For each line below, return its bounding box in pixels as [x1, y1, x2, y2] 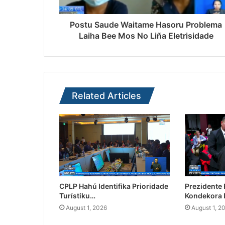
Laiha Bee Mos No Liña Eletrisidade [78, 31, 213, 41]
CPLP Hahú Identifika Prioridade [59, 182, 168, 191]
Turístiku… [59, 191, 95, 200]
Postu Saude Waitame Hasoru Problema [70, 20, 222, 30]
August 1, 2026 [66, 204, 107, 212]
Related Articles [72, 90, 141, 101]
